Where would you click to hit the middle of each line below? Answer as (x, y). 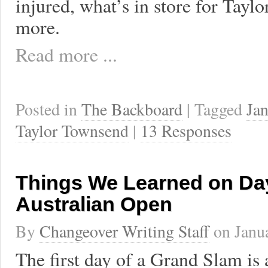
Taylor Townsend (72, 131)
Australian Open (94, 204)
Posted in (48, 109)
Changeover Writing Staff (124, 231)
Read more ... (66, 54)
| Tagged (217, 109)
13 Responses (186, 131)
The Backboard (132, 109)
